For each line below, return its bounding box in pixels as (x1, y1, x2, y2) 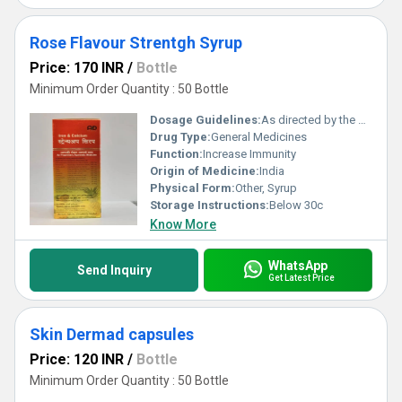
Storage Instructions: (150, 198, 269, 212)
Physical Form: (150, 181, 235, 195)
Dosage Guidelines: (150, 113, 261, 127)
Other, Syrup (235, 181, 297, 195)
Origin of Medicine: (150, 164, 259, 178)
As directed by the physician (261, 113, 358, 127)
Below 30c (269, 198, 323, 212)
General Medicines (211, 130, 307, 144)
